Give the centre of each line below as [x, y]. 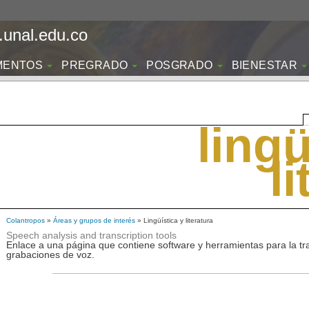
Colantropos [26, 220]
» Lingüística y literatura [174, 220]
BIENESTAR [265, 65]
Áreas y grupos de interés [94, 220]
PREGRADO [95, 65]
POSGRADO [180, 65]
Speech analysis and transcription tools [91, 235]
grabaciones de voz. [50, 255]
